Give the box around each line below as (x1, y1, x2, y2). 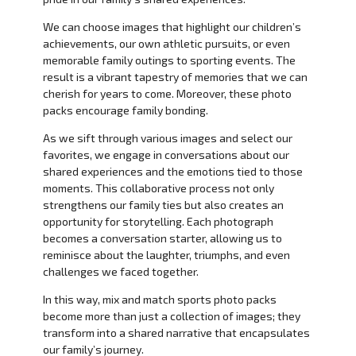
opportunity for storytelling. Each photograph (42, 215, 273, 229)
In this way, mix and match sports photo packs (42, 292, 277, 307)
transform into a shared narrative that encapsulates (42, 326, 310, 340)
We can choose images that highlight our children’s (42, 20, 301, 34)
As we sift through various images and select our (42, 131, 292, 145)
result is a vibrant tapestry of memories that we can (42, 70, 308, 84)
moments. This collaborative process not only (42, 181, 274, 195)
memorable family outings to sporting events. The (42, 53, 296, 68)
